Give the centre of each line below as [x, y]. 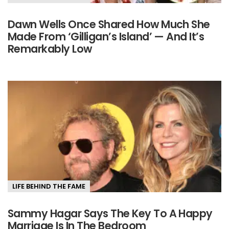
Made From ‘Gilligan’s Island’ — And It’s [106, 36]
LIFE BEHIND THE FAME [49, 187]
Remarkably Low [50, 49]
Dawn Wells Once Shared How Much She [109, 24]
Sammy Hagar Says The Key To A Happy [110, 214]
